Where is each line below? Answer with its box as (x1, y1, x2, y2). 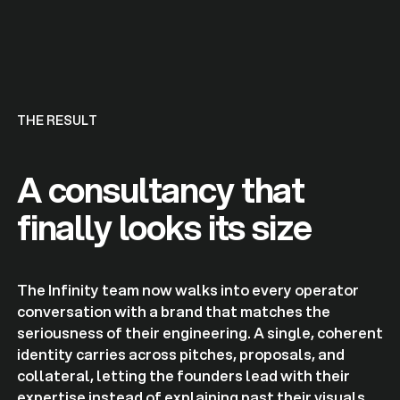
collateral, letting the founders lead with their (16, 365, 350, 387)
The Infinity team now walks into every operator (16, 279, 359, 301)
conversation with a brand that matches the (16, 301, 330, 322)
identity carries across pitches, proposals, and (16, 344, 345, 365)
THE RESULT (16, 111, 97, 130)
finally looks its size (16, 203, 312, 253)
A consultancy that (16, 165, 305, 215)
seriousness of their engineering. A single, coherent (16, 322, 383, 344)
